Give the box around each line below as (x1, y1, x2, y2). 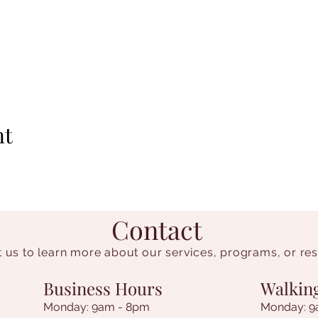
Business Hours (43, 277, 163, 300)
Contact (111, 212, 202, 246)
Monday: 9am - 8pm (43, 300, 150, 314)
